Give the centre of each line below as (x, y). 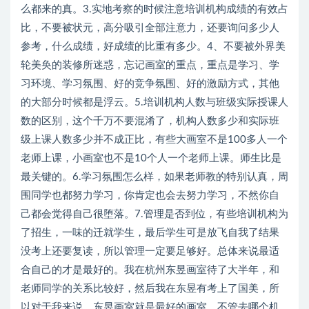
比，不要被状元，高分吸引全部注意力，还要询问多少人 (150, 28)
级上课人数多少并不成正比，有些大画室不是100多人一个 (154, 140)
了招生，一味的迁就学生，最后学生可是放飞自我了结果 (150, 233)
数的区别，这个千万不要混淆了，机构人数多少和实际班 (150, 121)
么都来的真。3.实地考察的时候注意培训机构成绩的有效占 (154, 9)
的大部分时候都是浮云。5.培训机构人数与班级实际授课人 (154, 102)
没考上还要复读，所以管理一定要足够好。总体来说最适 (150, 251)
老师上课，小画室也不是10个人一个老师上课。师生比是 (151, 158)
